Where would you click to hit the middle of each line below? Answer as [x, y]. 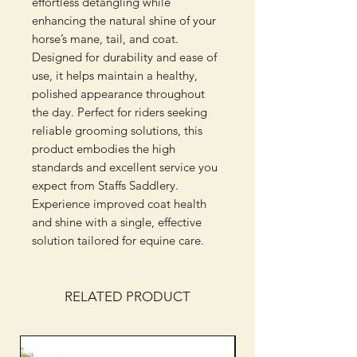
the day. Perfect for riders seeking [120, 112]
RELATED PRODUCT [127, 297]
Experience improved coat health [119, 204]
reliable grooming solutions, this [117, 131]
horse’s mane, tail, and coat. [105, 39]
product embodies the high [104, 149]
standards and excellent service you [125, 167]
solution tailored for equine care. [118, 241]
